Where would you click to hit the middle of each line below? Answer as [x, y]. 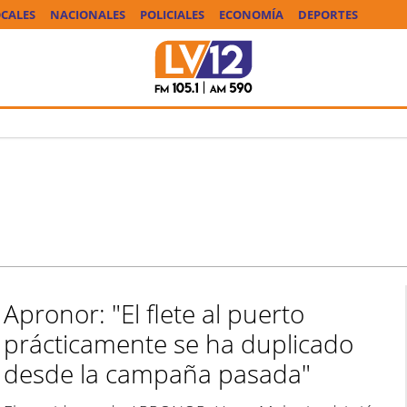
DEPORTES [328, 14]
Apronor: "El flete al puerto [154, 313]
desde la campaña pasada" [157, 373]
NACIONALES [88, 14]
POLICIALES [173, 14]
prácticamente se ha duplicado [178, 343]
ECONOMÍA [252, 14]
